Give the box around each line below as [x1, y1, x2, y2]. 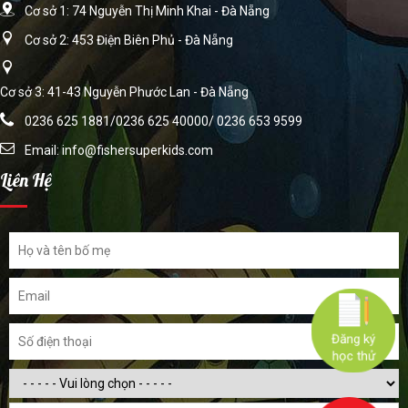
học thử [331, 349, 376, 365]
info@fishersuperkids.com [62, 143, 213, 158]
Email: [25, 143, 62, 158]
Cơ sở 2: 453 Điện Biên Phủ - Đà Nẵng [25, 33, 233, 48]
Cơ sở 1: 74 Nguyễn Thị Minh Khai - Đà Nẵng [25, 4, 270, 19]
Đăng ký [330, 331, 377, 348]
